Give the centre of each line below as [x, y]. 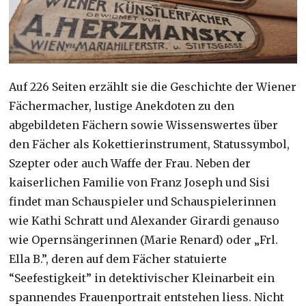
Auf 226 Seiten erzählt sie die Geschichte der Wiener [153, 87]
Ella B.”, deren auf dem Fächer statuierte [118, 259]
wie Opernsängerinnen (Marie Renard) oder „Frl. [144, 240]
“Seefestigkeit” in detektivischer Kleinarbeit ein [142, 278]
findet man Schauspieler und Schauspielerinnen [143, 202]
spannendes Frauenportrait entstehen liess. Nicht [147, 297]
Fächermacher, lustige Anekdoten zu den [122, 106]
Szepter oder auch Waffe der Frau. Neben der [130, 164]
